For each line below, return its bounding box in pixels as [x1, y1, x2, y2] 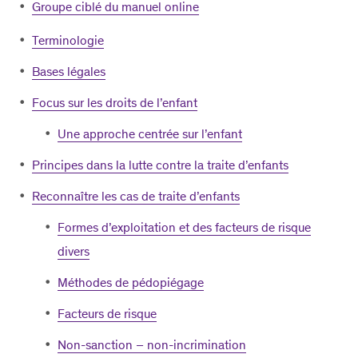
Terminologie [32, 33, 104, 48]
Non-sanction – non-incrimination [58, 337, 246, 352]
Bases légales [32, 64, 105, 79]
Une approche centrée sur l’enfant [58, 126, 242, 141]
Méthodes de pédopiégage [58, 275, 204, 290]
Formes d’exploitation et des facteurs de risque [58, 220, 311, 235]
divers [58, 244, 89, 259]
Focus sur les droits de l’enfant [32, 95, 197, 110]
